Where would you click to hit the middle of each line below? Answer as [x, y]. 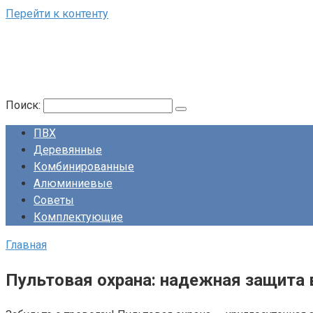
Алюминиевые [73, 183]
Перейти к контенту [57, 14]
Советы [54, 200]
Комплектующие [78, 217]
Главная [26, 245]
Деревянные [68, 150]
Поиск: [24, 105]
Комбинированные [84, 167]
